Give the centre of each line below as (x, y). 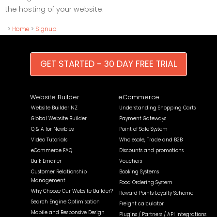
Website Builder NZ (54, 108)
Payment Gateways (143, 118)
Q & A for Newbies (53, 129)
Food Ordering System (146, 182)
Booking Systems (139, 172)
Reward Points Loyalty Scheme (156, 193)
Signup (46, 29)
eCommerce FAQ (52, 150)
